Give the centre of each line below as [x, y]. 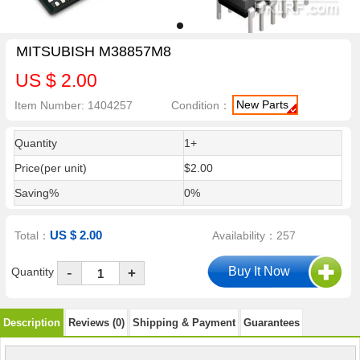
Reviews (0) [96, 322]
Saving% [36, 193]
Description [32, 322]
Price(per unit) [50, 168]
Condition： [201, 105]
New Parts [263, 104]
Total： [33, 236]
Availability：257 [254, 236]
